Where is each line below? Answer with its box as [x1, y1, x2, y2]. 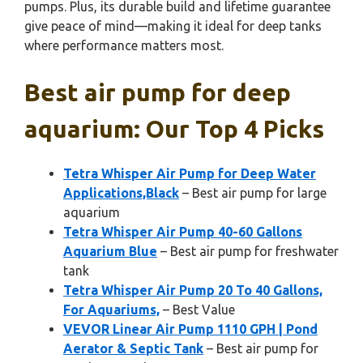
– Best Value [160, 302, 235, 317]
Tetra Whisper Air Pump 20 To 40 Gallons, [63, 283, 322, 297]
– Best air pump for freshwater [157, 244, 339, 258]
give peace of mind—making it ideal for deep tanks [24, 19, 322, 33]
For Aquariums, [63, 302, 160, 317]
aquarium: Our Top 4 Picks [24, 115, 324, 143]
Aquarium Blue [63, 244, 157, 258]
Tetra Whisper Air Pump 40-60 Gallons [63, 224, 302, 239]
